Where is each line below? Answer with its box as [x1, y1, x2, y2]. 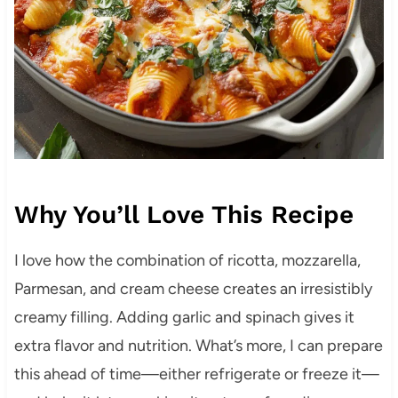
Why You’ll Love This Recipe [13, 199, 354, 229]
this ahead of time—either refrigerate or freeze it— [13, 363, 379, 384]
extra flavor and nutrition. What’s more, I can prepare [13, 335, 383, 355]
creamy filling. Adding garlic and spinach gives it [13, 306, 354, 327]
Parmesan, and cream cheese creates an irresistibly [13, 278, 372, 298]
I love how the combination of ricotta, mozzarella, [13, 250, 361, 270]
